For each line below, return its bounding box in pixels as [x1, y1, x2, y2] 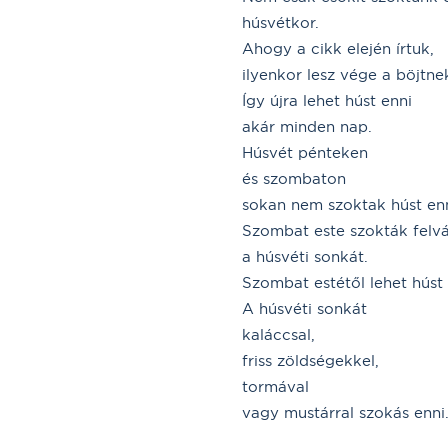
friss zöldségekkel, [242, 350, 379, 370]
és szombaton [242, 168, 346, 188]
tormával [242, 376, 309, 396]
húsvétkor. [242, 12, 319, 32]
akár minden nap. [242, 116, 372, 136]
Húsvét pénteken [242, 142, 368, 162]
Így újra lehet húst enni [242, 90, 412, 110]
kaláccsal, [242, 324, 315, 344]
